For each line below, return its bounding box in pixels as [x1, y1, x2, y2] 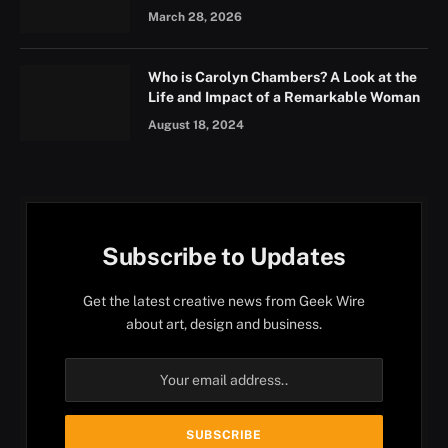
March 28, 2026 [148, 9, 242, 24]
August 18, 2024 [148, 117, 244, 132]
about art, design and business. [126, 315, 322, 332]
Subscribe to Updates [101, 241, 347, 270]
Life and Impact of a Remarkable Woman [148, 88, 420, 105]
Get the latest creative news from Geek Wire [83, 292, 365, 309]
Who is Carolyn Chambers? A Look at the [148, 68, 417, 85]
